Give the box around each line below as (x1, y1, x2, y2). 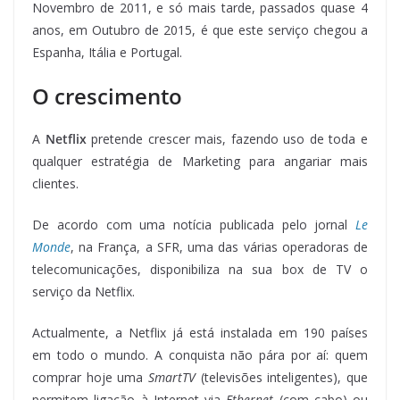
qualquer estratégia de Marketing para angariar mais (32, 152, 368, 170)
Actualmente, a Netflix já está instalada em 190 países (32, 323, 368, 341)
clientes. (32, 174, 79, 192)
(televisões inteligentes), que (196, 368, 368, 386)
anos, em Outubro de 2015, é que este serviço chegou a (32, 21, 368, 38)
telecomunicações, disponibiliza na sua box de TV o (32, 260, 368, 278)
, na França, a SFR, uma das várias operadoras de (71, 237, 368, 255)
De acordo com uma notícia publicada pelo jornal (32, 215, 355, 233)
